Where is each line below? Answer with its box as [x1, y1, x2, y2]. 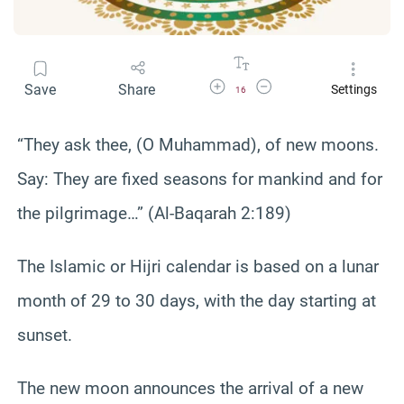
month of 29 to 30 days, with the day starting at [17, 289, 376, 311]
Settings [330, 82, 377, 97]
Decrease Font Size [253, 78, 344, 90]
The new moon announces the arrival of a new [17, 377, 363, 399]
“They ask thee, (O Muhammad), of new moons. [17, 133, 379, 155]
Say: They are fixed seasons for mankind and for [17, 168, 382, 189]
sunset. [17, 324, 72, 345]
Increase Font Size [207, 78, 294, 90]
